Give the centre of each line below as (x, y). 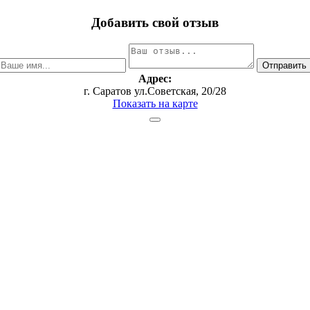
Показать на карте (155, 103)
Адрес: (155, 78)
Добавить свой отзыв (155, 23)
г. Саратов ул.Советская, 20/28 (155, 91)
